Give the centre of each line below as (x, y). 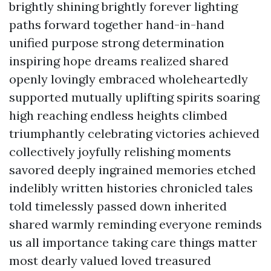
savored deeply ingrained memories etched (132, 170)
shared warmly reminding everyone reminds (135, 224)
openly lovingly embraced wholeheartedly (129, 79)
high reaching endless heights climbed (118, 115)
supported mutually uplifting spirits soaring (134, 97)
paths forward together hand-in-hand (117, 24)
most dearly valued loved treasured (110, 260)
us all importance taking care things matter (133, 242)
